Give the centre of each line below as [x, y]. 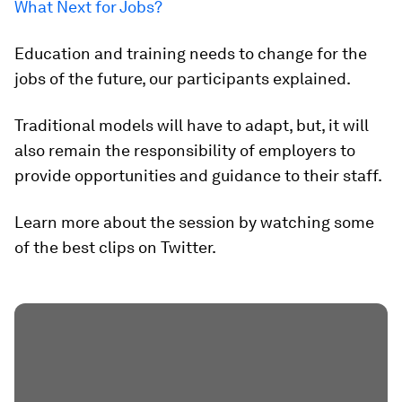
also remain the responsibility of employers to [185, 150]
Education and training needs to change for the [191, 53]
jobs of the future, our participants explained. [183, 79]
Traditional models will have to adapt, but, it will [192, 125]
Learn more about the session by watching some [194, 222]
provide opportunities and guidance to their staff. [198, 175]
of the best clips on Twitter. [115, 247]
